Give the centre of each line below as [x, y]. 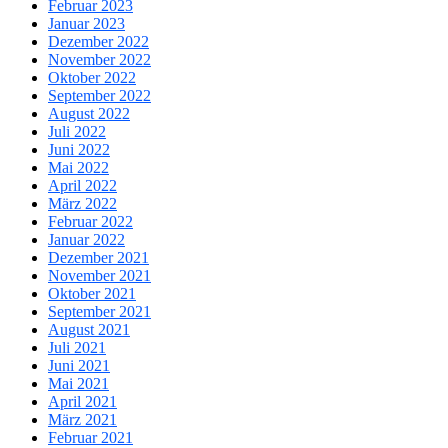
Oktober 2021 [92, 294]
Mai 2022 [78, 168]
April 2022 [82, 186]
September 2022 [99, 96]
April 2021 [82, 402]
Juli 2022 [77, 132]
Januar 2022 [86, 240]
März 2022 [82, 204]
